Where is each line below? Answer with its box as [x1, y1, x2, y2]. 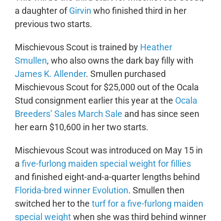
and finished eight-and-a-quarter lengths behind [14, 171, 200, 182]
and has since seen [122, 108, 199, 119]
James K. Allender [14, 68, 86, 79]
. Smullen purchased [85, 68, 166, 79]
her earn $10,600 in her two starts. [14, 121, 150, 132]
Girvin [69, 5, 91, 16]
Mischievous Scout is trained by [14, 41, 140, 52]
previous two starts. [14, 18, 92, 29]
